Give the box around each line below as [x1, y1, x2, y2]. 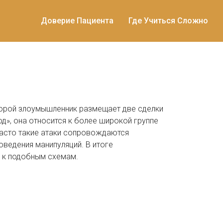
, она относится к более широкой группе [10, 116, 158, 125]
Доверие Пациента [41, 16, 113, 25]
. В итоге [82, 140, 113, 149]
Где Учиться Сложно [128, 16, 208, 25]
